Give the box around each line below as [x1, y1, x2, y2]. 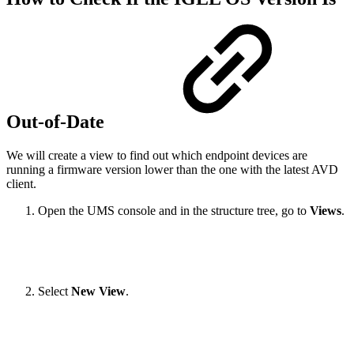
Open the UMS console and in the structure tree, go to [38, 203, 310, 217]
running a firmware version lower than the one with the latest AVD [6, 162, 338, 176]
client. [6, 176, 36, 190]
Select [38, 284, 71, 298]
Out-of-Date [6, 111, 109, 132]
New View [71, 284, 126, 298]
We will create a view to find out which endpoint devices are [6, 148, 307, 162]
